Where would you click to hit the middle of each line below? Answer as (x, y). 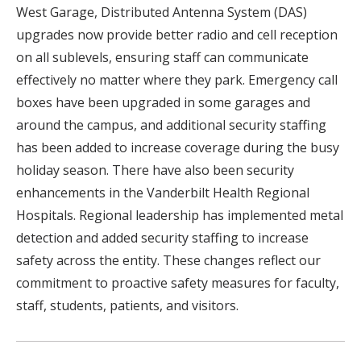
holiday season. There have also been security (155, 170)
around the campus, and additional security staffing (171, 124)
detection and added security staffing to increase (162, 237)
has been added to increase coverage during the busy (178, 147)
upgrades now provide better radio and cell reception (177, 34)
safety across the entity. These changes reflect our (168, 260)
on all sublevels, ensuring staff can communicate (162, 57)
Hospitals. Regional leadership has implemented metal (180, 215)
